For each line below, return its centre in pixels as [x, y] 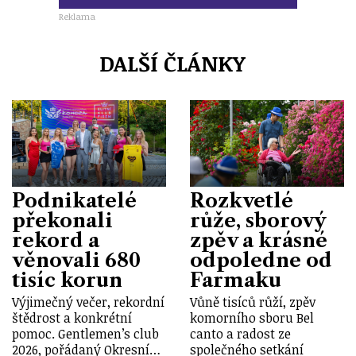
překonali [62, 220]
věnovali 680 [76, 260]
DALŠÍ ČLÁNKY [172, 63]
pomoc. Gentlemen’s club [85, 333]
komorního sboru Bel [252, 317]
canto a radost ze [240, 333]
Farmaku [236, 280]
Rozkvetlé [242, 200]
